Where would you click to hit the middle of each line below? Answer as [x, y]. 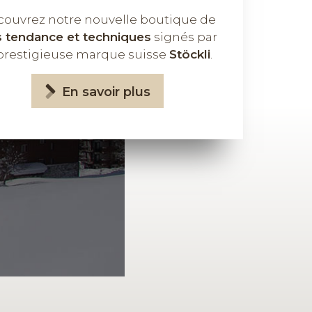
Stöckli [190, 55]
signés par [184, 37]
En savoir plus [106, 92]
